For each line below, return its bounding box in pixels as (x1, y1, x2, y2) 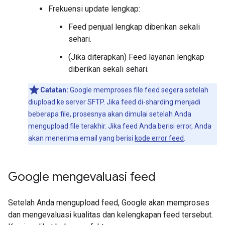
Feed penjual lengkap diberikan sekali (68, 22, 200, 32)
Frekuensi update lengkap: (48, 4, 140, 14)
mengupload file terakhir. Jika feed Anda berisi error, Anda (28, 122, 211, 130)
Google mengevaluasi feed (8, 169, 156, 184)
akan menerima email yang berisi (28, 134, 135, 142)
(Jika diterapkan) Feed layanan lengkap (68, 52, 204, 62)
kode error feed (135, 134, 184, 142)
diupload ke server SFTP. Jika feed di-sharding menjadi (28, 98, 200, 106)
